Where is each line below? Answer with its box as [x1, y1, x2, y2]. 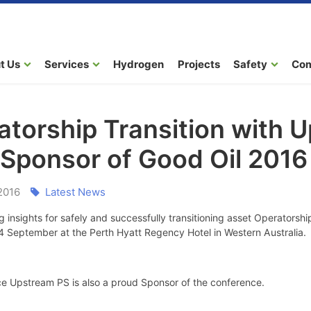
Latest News [44, 185, 106, 199]
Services [44, 57, 89, 71]
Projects [177, 57, 220, 71]
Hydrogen [113, 57, 164, 71]
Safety [233, 57, 267, 71]
